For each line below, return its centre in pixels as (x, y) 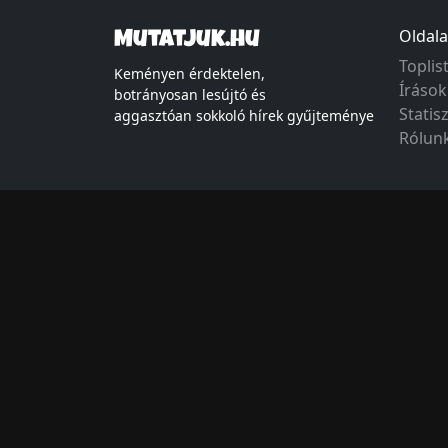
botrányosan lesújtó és (190, 94)
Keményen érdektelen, (189, 73)
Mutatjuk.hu (187, 41)
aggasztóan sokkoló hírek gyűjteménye (244, 115)
